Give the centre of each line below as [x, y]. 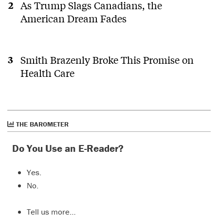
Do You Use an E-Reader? [68, 149]
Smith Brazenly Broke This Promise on [107, 60]
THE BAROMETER [41, 124]
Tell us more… [51, 211]
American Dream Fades [73, 18]
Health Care [47, 73]
